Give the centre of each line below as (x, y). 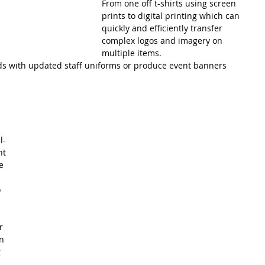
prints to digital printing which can (172, 16)
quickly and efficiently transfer (163, 28)
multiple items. (132, 53)
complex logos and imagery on (163, 41)
